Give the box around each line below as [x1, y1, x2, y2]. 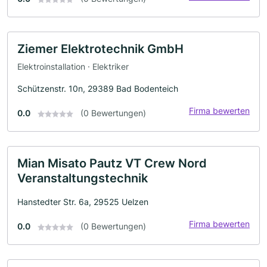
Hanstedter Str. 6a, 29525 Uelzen [17, 196, 148, 207]
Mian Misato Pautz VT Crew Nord [17, 156, 207, 170]
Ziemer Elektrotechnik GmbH [17, 42, 184, 57]
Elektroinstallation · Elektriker [17, 61, 129, 72]
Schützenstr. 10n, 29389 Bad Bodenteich [17, 83, 178, 94]
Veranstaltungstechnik [17, 170, 148, 185]
